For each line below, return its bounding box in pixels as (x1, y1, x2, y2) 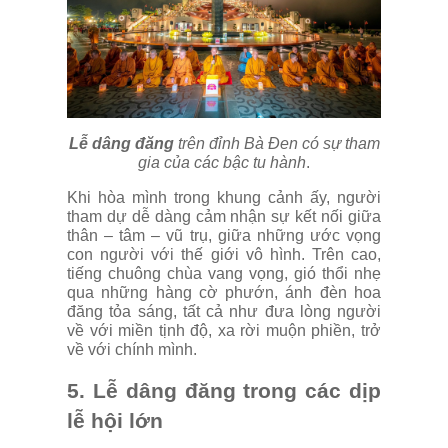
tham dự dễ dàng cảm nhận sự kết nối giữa (67, 208, 381, 226)
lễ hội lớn (67, 409, 163, 434)
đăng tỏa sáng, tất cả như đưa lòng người (67, 303, 381, 321)
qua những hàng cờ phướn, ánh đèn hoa (67, 284, 381, 302)
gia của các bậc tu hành (138, 154, 306, 172)
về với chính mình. (67, 341, 197, 359)
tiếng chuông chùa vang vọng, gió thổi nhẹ (67, 265, 381, 283)
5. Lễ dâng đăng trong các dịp (67, 379, 381, 404)
